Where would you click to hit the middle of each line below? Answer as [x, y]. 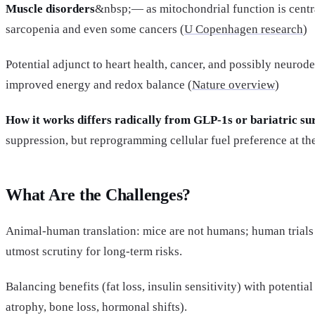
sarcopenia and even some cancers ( [95, 29]
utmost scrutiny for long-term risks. [94, 251]
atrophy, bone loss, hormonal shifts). [96, 307]
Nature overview [233, 85]
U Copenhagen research [244, 29]
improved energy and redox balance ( [99, 85]
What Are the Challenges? [98, 195]
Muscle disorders [50, 8]
